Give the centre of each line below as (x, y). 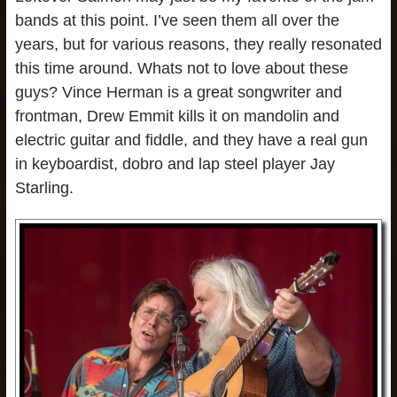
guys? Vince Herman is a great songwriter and (178, 92)
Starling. (44, 187)
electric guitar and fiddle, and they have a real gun (191, 140)
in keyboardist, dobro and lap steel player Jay (175, 163)
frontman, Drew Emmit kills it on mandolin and (177, 116)
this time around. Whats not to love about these (181, 68)
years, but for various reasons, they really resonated (198, 44)
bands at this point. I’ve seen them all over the (177, 20)
